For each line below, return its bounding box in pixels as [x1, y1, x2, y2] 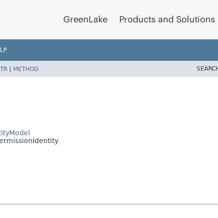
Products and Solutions [119, 14, 215, 25]
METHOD [13, 65, 38, 73]
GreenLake [63, 14, 108, 25]
